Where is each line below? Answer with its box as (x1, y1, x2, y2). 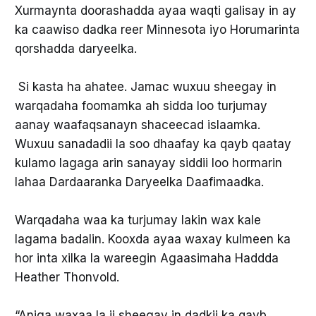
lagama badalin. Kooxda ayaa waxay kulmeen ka (14, 232, 291, 247)
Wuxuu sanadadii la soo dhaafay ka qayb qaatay (14, 136, 291, 151)
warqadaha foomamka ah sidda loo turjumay (14, 98, 267, 113)
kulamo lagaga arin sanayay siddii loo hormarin (14, 155, 282, 170)
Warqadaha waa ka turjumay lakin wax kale (14, 213, 261, 228)
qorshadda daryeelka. (14, 41, 137, 56)
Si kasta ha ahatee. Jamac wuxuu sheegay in (14, 79, 276, 94)
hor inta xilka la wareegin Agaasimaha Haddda (14, 251, 279, 266)
